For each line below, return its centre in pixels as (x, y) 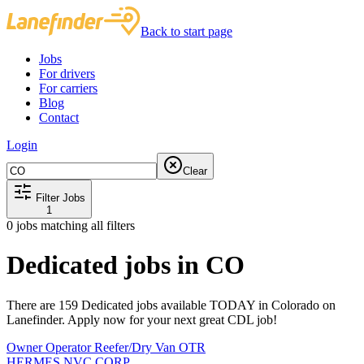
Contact (59, 117)
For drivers (67, 74)
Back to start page (186, 31)
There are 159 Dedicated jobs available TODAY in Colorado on (171, 305)
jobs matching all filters (74, 225)
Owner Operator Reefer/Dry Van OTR (106, 347)
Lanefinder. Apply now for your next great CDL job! (142, 319)
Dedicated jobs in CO (126, 265)
